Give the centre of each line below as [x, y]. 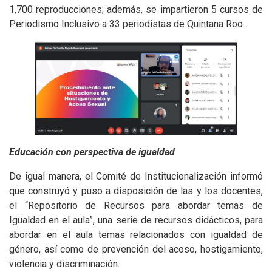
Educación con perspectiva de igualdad [92, 152]
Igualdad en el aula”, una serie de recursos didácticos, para [136, 220]
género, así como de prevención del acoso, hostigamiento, [136, 249]
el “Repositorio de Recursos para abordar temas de [136, 205]
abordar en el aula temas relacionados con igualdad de [136, 234]
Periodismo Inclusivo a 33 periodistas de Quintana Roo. [127, 24]
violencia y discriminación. [64, 263]
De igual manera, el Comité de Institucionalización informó [136, 176]
